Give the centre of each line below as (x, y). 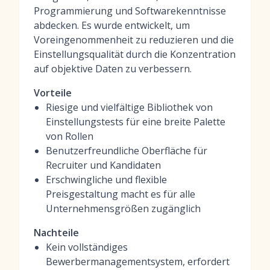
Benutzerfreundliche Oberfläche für (127, 151)
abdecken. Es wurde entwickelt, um (112, 25)
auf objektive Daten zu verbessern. (113, 69)
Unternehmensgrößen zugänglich (123, 209)
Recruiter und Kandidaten (103, 165)
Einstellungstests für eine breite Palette (136, 122)
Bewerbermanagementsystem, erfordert (138, 262)
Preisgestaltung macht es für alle (121, 194)
